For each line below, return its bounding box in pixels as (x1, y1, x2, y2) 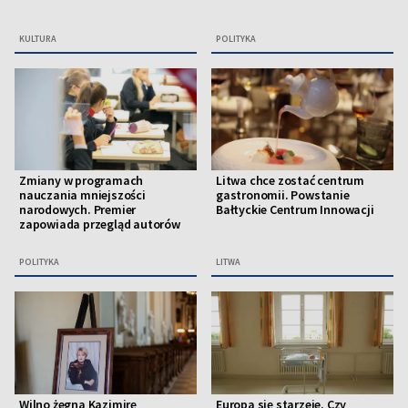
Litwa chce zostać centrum (216, 172, 364, 189)
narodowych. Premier (19, 201, 137, 219)
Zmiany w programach (19, 172, 144, 189)
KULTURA (19, 33, 56, 46)
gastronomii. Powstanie (216, 187, 350, 204)
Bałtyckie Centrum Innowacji (216, 201, 374, 219)
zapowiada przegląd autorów (19, 216, 180, 233)
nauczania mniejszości (19, 187, 146, 204)
